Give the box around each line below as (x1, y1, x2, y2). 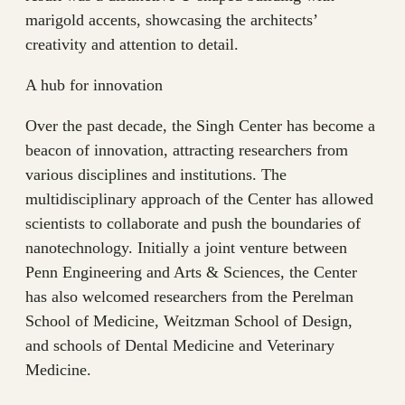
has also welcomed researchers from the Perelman (25, 287, 353, 306)
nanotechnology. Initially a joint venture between (25, 239, 347, 258)
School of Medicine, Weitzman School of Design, (25, 312, 353, 331)
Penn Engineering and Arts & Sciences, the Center (25, 263, 357, 282)
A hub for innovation (25, 76, 163, 95)
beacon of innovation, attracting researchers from (25, 141, 348, 160)
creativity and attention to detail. (25, 35, 239, 54)
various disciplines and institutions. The (25, 165, 287, 184)
